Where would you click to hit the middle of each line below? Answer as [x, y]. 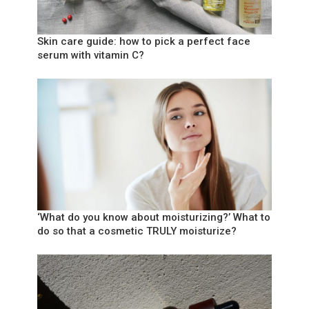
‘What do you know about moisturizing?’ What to [153, 217]
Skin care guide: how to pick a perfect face [143, 41]
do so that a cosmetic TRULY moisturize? [137, 231]
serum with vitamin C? [90, 55]
